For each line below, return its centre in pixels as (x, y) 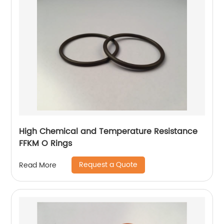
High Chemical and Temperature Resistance (108, 131)
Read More (38, 165)
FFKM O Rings (46, 143)
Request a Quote (108, 165)
